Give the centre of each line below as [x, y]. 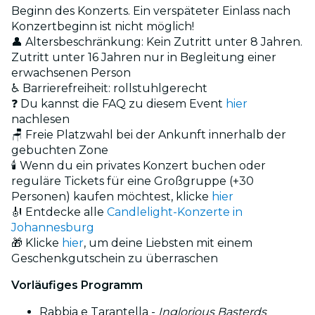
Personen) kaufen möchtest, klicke [111, 196]
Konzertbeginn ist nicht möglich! [103, 26]
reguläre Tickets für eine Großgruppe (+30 [133, 181]
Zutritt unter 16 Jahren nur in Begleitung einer [144, 57]
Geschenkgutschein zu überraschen [115, 258]
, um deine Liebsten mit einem [168, 243]
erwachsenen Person [71, 72]
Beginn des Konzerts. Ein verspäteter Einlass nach [151, 11]
